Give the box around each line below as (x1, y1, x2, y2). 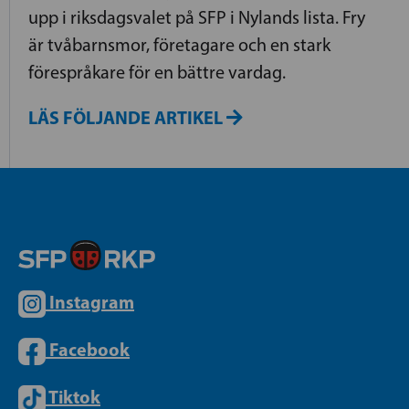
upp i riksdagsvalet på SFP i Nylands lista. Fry (28, 6, 365, 29)
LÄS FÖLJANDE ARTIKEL (28, 106, 226, 130)
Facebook (49, 338, 130, 362)
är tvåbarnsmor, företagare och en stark (28, 34, 330, 57)
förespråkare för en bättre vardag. (28, 61, 286, 84)
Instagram (49, 289, 134, 313)
